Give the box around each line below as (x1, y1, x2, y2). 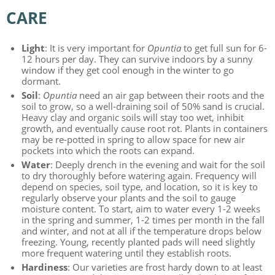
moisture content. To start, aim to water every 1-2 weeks (21, 203, 260, 215)
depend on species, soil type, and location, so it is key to (21, 180, 258, 193)
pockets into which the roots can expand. (21, 144, 195, 157)
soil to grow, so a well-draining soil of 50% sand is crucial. (21, 100, 265, 113)
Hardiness (21, 261, 68, 274)
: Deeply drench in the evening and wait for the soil (50, 158, 265, 171)
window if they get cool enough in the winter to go (21, 64, 234, 77)
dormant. (21, 75, 61, 88)
